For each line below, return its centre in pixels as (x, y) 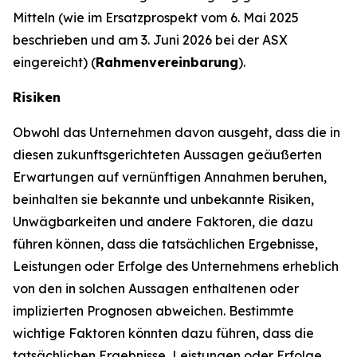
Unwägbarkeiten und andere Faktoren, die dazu (163, 221)
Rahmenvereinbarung (167, 62)
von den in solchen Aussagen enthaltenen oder (156, 288)
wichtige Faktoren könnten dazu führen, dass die (163, 333)
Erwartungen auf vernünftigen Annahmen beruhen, (170, 177)
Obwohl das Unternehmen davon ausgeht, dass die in (177, 132)
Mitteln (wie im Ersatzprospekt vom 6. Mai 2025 (156, 17)
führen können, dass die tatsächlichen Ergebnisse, (165, 243)
